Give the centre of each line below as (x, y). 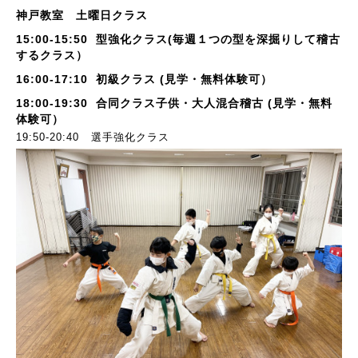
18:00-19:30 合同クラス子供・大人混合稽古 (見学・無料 (174, 103)
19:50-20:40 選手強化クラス (95, 137)
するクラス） (52, 55)
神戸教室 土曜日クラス (82, 15)
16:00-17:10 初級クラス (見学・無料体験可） (144, 79)
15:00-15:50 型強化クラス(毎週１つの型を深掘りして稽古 (178, 39)
